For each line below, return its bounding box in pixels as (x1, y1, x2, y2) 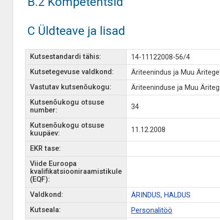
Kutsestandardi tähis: (29, 53, 101, 61)
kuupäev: (29, 129, 60, 137)
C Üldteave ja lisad (27, 24, 125, 38)
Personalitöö (131, 206, 172, 215)
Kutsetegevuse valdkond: (29, 68, 114, 76)
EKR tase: (29, 144, 61, 153)
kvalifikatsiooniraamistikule (29, 167, 122, 176)
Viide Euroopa (29, 160, 77, 168)
